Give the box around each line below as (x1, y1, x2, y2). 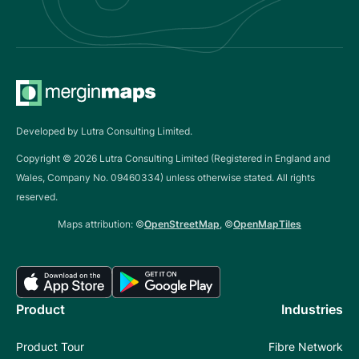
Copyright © (16, 151, 74, 164)
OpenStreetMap (144, 217, 220, 230)
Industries (281, 301, 343, 317)
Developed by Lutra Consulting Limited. (16, 124, 192, 137)
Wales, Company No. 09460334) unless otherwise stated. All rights (16, 171, 315, 184)
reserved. (16, 190, 58, 203)
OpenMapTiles (233, 217, 301, 230)
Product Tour (16, 339, 84, 353)
